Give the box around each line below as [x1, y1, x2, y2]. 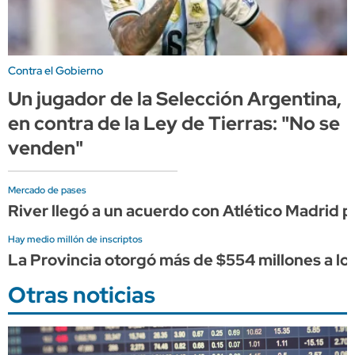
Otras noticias [8, 279, 155, 310]
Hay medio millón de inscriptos [8, 232, 143, 246]
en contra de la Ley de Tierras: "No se [8, 110, 340, 136]
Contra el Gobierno [8, 63, 103, 78]
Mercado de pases [8, 183, 86, 197]
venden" [8, 135, 83, 160]
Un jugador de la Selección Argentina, [8, 86, 342, 111]
